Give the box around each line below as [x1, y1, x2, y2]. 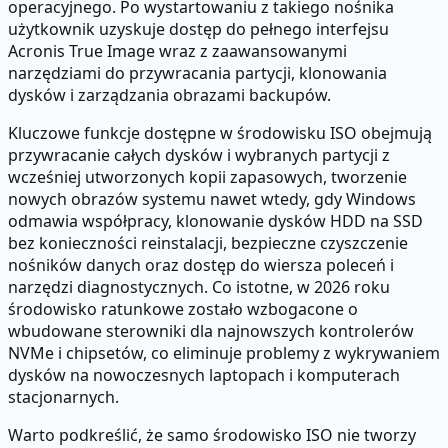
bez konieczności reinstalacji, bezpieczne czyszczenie [8, 232, 408, 255]
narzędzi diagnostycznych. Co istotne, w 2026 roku [8, 276, 390, 299]
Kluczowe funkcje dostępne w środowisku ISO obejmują [8, 122, 432, 145]
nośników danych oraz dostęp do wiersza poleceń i [8, 254, 394, 277]
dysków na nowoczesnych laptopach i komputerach [8, 364, 400, 387]
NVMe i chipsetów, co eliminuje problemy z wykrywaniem [8, 342, 440, 365]
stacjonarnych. [8, 386, 119, 409]
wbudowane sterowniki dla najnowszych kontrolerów [8, 320, 414, 343]
